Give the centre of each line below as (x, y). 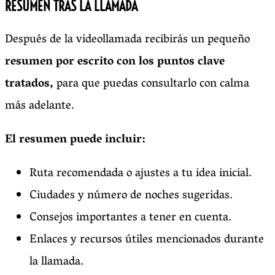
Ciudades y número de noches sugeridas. (131, 196)
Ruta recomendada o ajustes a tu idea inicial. (141, 173)
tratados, (29, 84)
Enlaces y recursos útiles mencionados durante (147, 240)
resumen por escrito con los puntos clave (115, 62)
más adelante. (40, 106)
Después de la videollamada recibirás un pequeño (127, 40)
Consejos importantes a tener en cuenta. (130, 218)
